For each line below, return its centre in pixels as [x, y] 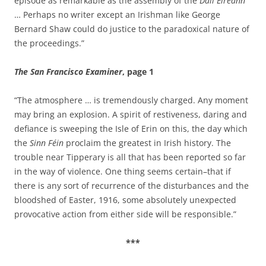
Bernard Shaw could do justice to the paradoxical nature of [132, 29]
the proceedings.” [49, 43]
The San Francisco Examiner [68, 72]
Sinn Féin [48, 143]
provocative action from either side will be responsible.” [125, 214]
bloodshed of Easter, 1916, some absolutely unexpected [125, 200]
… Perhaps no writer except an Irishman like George [117, 15]
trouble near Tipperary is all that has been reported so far [130, 157]
